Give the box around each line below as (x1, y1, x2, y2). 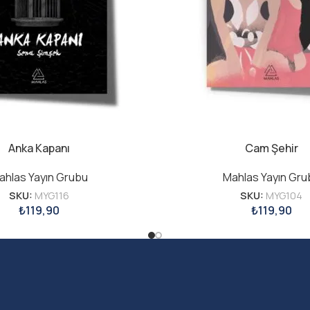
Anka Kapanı (8, 140, 70, 156)
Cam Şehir (244, 140, 298, 156)
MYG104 (266, 189, 302, 203)
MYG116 (34, 189, 69, 203)
